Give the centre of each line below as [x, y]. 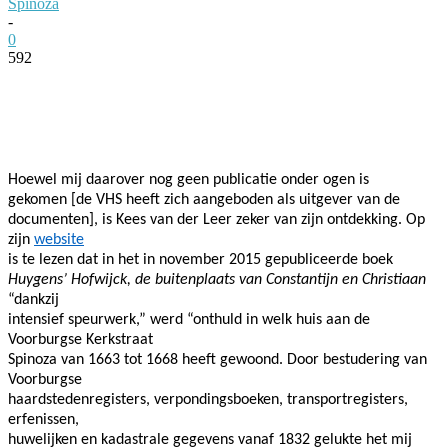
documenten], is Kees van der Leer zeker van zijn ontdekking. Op [216, 219]
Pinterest [294, 87]
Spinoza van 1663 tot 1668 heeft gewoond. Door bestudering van [217, 359]
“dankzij [33, 299]
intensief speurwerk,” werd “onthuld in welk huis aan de [189, 319]
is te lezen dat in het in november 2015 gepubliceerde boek [200, 259]
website [59, 239]
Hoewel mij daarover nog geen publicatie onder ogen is [188, 179]
